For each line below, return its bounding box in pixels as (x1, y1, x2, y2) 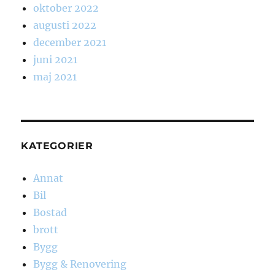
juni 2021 (33, 53, 78, 66)
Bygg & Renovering (33, 258, 127, 271)
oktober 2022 (33, 2, 99, 15)
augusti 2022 (33, 19, 97, 32)
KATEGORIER (21, 140, 93, 152)
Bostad (33, 206, 68, 219)
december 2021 (33, 36, 107, 49)
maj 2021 (33, 71, 77, 83)
